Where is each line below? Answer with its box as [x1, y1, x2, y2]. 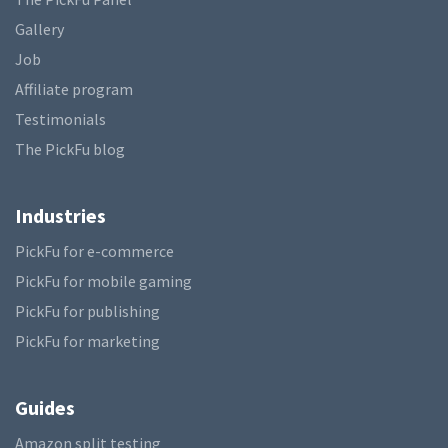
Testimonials [15, 109, 106, 130]
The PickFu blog [15, 139, 125, 160]
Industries [15, 203, 106, 229]
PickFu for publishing [15, 301, 160, 322]
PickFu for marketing [15, 331, 160, 352]
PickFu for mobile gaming [15, 271, 192, 292]
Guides [15, 395, 75, 421]
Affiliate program [15, 79, 133, 100]
